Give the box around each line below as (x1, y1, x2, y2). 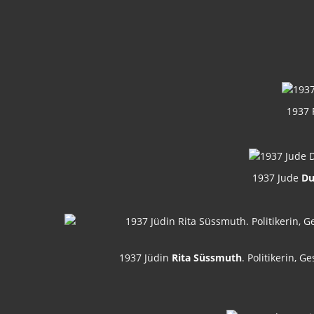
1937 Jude (252, 171, 301, 185)
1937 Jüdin (118, 251, 172, 265)
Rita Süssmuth (171, 251, 242, 265)
